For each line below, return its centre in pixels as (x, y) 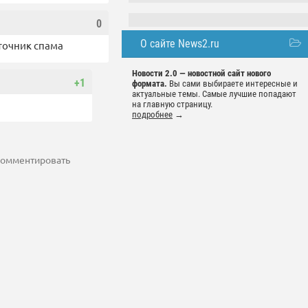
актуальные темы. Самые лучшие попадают (214, 94)
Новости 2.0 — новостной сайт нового (201, 74)
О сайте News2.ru (180, 44)
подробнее (152, 115)
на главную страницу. (172, 104)
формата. (150, 84)
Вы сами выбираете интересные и (232, 84)
